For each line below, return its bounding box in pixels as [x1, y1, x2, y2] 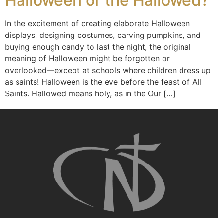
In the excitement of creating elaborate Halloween [5, 18, 190, 28]
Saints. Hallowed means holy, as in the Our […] [5, 89, 176, 98]
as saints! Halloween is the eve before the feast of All [5, 77, 201, 87]
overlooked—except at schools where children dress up [5, 65, 211, 75]
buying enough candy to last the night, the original [5, 42, 191, 52]
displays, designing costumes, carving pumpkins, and [5, 30, 200, 40]
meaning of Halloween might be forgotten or [5, 54, 170, 63]
